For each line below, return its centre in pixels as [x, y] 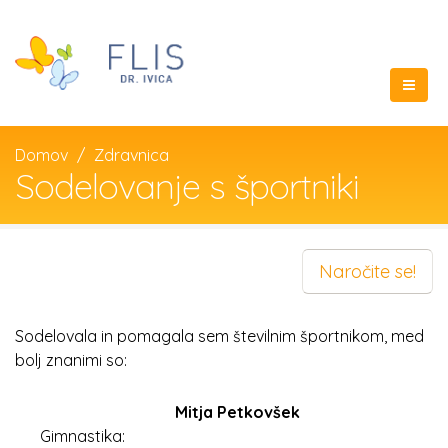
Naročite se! [367, 271]
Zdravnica [131, 155]
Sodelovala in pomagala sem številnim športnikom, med [219, 336]
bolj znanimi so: [71, 360]
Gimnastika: [82, 436]
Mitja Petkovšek [237, 412]
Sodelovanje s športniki [187, 186]
